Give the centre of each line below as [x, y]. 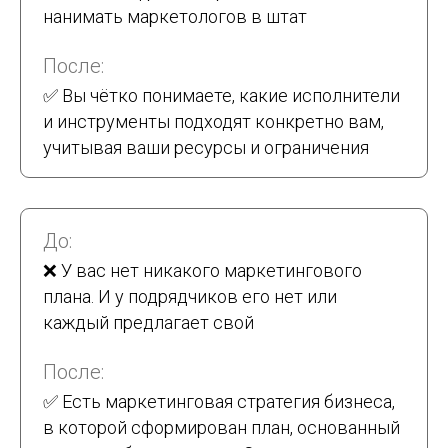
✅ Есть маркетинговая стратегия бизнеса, [219, 402]
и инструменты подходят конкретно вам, [213, 122]
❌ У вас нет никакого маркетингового [202, 271]
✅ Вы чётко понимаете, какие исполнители [221, 96]
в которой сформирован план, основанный [221, 428]
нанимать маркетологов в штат [175, 17]
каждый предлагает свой [148, 323]
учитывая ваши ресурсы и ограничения [206, 148]
